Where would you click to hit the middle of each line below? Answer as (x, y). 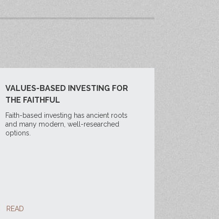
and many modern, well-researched (62, 124)
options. (18, 133)
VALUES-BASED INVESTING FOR (66, 88)
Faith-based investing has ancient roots (66, 115)
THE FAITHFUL (33, 100)
